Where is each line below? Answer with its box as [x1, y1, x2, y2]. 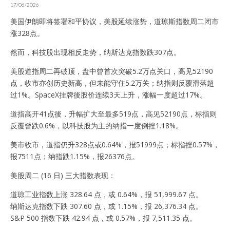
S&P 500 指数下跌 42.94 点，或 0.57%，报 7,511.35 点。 [10, 213, 197, 223]
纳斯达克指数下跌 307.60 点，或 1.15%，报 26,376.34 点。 [10, 201, 203, 211]
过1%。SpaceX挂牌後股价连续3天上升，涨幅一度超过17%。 [10, 89, 207, 100]
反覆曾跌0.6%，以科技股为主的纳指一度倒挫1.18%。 [10, 120, 183, 130]
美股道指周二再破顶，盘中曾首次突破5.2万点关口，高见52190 [10, 66, 213, 76]
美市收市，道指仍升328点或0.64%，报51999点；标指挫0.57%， [10, 139, 220, 149]
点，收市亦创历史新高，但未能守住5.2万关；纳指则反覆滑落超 [10, 78, 214, 88]
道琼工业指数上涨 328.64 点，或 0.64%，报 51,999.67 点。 [10, 189, 203, 199]
